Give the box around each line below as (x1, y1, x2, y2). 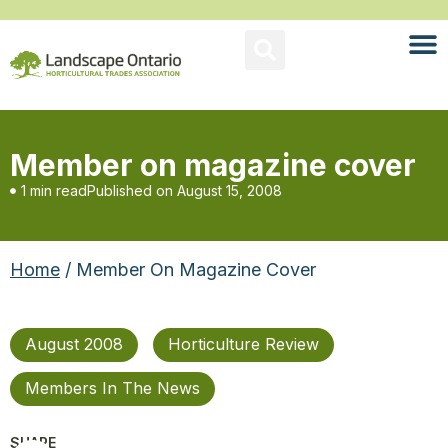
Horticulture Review (168, 334, 319, 354)
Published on (87, 182, 173, 199)
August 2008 (25, 334, 123, 354)
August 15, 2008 (177, 182, 282, 199)
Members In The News (25, 378, 200, 398)
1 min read (21, 182, 87, 199)
